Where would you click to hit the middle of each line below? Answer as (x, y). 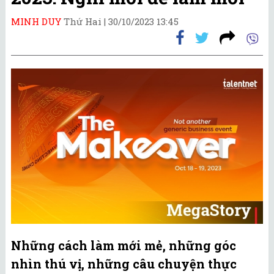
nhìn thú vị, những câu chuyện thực (124, 264)
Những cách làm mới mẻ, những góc (124, 246)
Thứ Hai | (86, 21)
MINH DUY (36, 21)
